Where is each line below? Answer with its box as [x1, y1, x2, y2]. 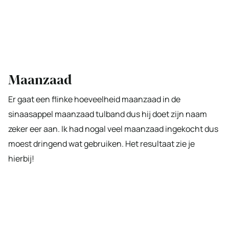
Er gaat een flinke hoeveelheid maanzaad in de [8, 93, 180, 105]
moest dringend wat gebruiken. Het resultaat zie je [8, 138, 195, 149]
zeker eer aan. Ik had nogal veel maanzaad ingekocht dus [8, 123, 218, 134]
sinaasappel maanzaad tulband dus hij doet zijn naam [8, 108, 207, 120]
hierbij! [8, 152, 34, 164]
